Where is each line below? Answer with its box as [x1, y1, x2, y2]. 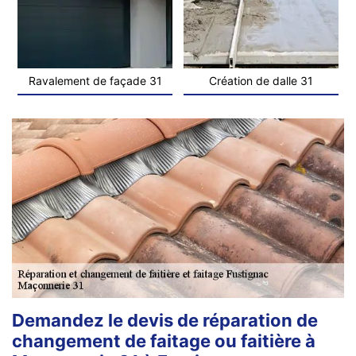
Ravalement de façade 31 [28, 73, 162, 87]
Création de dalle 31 [209, 73, 313, 87]
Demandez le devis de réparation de [12, 309, 318, 331]
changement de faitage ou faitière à [12, 330, 315, 351]
